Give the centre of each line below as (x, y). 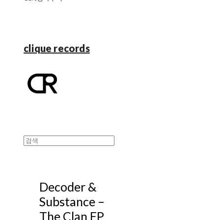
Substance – (72, 201)
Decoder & (68, 186)
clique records (57, 48)
